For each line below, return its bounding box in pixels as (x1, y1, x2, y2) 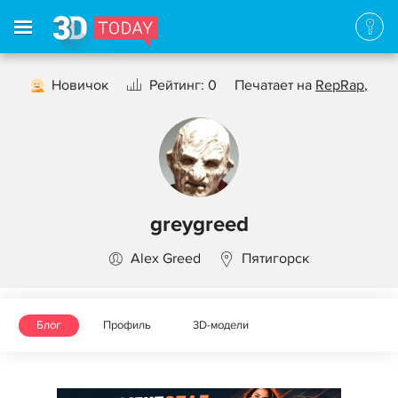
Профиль (103, 318, 151, 332)
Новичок (52, 76, 108, 94)
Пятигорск (241, 250, 309, 267)
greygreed (149, 211, 249, 237)
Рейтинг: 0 (149, 76, 217, 94)
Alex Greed (130, 250, 201, 267)
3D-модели (193, 318, 249, 332)
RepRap (315, 76, 364, 94)
